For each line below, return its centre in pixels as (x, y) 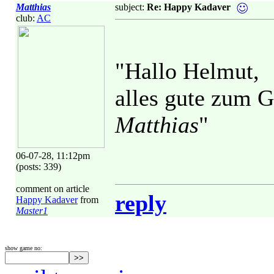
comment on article (53, 189)
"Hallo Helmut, (187, 71)
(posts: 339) (39, 167)
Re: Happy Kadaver (189, 7)
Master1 (32, 211)
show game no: (24, 248)
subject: (131, 7)
